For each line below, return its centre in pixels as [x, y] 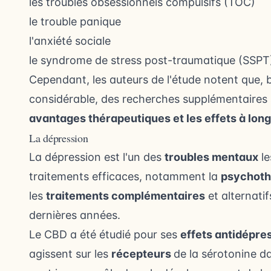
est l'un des [133, 157]
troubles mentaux [211, 157]
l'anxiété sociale [70, 41]
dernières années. [75, 215]
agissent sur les [70, 254]
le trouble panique [75, 22]
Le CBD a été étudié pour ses [105, 235]
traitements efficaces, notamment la [125, 177]
